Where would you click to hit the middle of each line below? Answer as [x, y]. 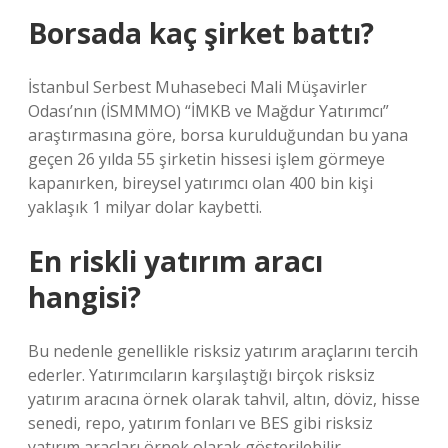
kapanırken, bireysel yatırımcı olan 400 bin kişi [200, 183]
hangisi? [84, 297]
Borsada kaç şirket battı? [201, 33]
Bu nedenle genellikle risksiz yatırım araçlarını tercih [223, 351]
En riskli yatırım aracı [175, 261]
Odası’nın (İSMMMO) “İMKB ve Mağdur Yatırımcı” [208, 111]
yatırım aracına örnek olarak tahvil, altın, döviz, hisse [224, 399]
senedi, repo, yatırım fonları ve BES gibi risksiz [200, 423]
